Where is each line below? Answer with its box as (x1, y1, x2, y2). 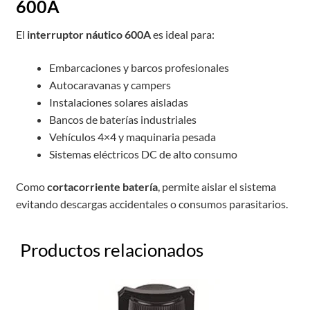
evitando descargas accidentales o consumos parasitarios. (15, 197, 288, 211)
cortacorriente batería (46, 180, 158, 194)
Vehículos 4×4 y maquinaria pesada (48, 129, 216, 143)
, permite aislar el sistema (157, 180, 276, 194)
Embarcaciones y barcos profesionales (48, 60, 229, 74)
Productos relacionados (19, 239, 203, 261)
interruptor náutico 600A (26, 28, 151, 42)
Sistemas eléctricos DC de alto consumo (48, 147, 237, 161)
